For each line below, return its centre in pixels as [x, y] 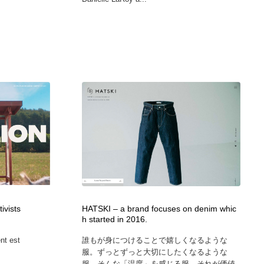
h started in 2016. [114, 220]
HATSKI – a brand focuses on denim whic [159, 209]
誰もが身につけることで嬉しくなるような [154, 240]
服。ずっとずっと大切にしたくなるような [154, 252]
